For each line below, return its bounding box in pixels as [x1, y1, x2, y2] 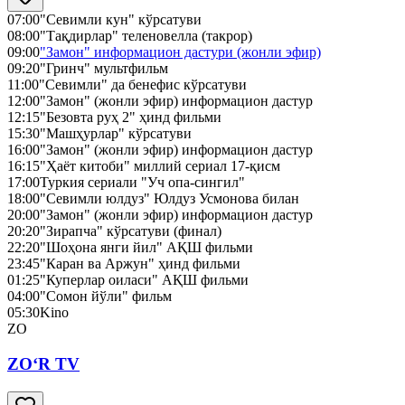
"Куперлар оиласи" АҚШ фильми [40, 272, 249, 288]
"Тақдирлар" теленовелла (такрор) [40, 28, 252, 44]
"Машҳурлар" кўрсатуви [40, 126, 192, 142]
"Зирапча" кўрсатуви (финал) [40, 223, 221, 240]
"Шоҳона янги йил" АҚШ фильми [40, 240, 253, 256]
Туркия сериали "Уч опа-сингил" [40, 174, 245, 191]
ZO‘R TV [7, 354, 80, 374]
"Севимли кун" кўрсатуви [40, 12, 202, 28]
